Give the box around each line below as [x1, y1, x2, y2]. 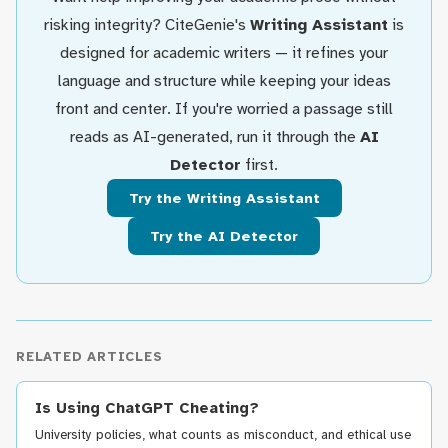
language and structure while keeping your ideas [57, 71, 391, 91]
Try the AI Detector [150, 227, 298, 245]
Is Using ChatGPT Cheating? [35, 399, 259, 417]
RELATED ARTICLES [16, 349, 163, 365]
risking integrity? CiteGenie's [44, 15, 250, 35]
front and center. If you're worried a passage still [55, 99, 393, 119]
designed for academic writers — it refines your [60, 43, 388, 63]
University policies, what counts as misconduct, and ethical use [35, 427, 411, 443]
